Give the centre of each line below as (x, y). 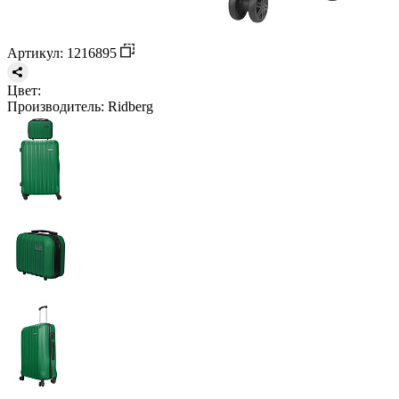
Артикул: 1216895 (64, 53)
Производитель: (56, 106)
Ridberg (129, 106)
